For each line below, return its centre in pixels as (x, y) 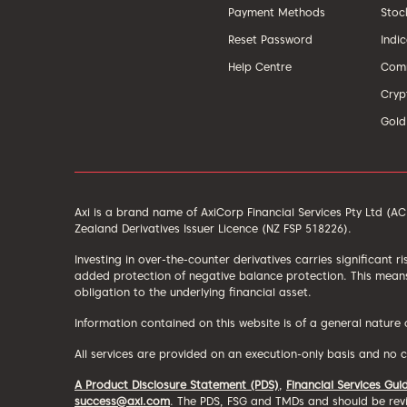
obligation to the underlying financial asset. (193, 292)
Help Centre (259, 66)
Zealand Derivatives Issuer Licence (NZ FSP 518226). (213, 228)
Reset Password (270, 39)
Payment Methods (276, 12)
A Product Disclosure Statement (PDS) (177, 384)
